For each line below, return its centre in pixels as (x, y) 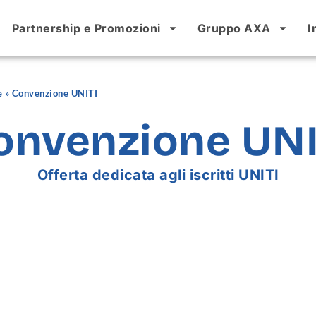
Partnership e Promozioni (86, 28)
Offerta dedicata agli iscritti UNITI (158, 175)
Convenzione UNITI (54, 93)
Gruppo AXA (234, 28)
